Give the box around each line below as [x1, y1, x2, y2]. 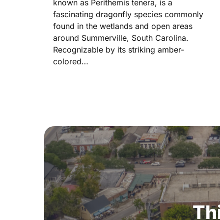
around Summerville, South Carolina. [53, 32, 189, 43]
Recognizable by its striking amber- [53, 44, 184, 55]
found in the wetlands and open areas [53, 21, 192, 31]
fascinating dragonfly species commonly [53, 9, 203, 19]
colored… [53, 56, 88, 66]
